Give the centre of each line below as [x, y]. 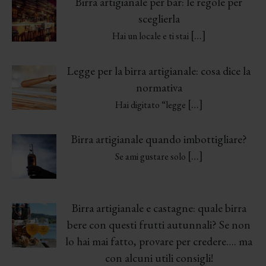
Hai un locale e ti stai [151, 36]
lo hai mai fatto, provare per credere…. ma [159, 242]
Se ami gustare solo [151, 157]
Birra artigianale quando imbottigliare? [159, 140]
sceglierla [159, 18]
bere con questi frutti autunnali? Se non [159, 225]
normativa [159, 87]
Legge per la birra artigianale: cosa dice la [159, 71]
